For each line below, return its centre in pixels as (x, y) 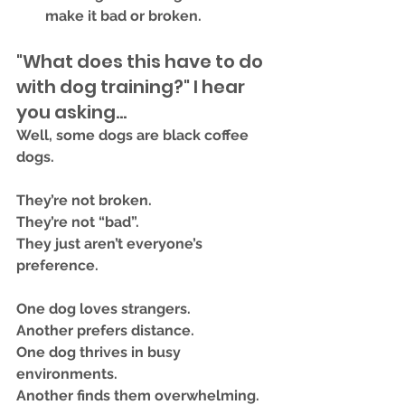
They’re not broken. (84, 200)
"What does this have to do (141, 61)
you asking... (71, 112)
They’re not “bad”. (78, 222)
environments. (67, 374)
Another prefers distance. (105, 330)
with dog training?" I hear (132, 87)
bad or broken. (151, 16)
